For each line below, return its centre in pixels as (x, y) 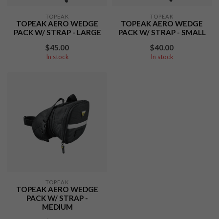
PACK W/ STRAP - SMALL (162, 32)
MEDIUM (57, 207)
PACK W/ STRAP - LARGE (57, 32)
